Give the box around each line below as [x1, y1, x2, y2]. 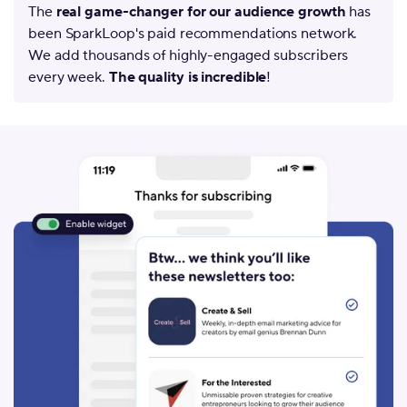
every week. [28, 67, 109, 86]
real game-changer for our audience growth [52, 2, 346, 21]
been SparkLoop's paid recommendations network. [28, 24, 358, 43]
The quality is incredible [108, 67, 267, 86]
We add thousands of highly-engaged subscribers [28, 45, 349, 65]
